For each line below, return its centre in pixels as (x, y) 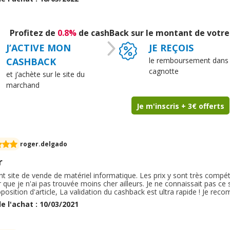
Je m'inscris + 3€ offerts (180, 106)
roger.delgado (44, 144)
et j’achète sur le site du (45, 74)
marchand (23, 85)
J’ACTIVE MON (38, 48)
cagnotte (164, 71)
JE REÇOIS (171, 48)
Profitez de (34, 33)
